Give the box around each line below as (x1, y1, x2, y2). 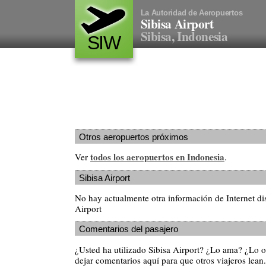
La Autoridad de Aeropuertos (140, 8, 243, 17)
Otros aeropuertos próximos (79, 132, 188, 142)
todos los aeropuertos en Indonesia (90, 150, 224, 164)
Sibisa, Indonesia (140, 27, 228, 45)
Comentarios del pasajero (79, 224, 178, 235)
